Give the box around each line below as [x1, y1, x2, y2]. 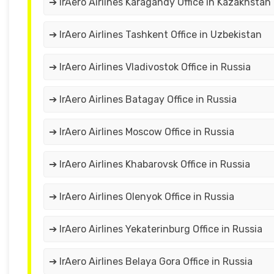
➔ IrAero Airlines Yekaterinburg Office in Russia [49, 223, 262, 235]
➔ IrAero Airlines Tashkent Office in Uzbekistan [49, 29, 262, 41]
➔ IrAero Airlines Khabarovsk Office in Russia [49, 158, 250, 171]
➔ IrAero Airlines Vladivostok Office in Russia [49, 61, 251, 73]
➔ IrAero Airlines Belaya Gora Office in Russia [49, 256, 253, 268]
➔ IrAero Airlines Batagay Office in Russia [49, 94, 237, 106]
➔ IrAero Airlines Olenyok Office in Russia [49, 191, 234, 203]
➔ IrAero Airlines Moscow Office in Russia [49, 126, 234, 138]
